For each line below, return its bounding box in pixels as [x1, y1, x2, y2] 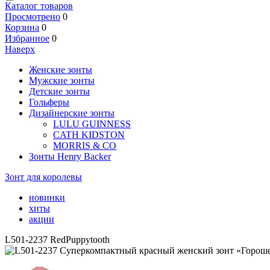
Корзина [5, 22, 39, 33]
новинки [29, 192, 65, 202]
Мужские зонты [29, 75, 95, 86]
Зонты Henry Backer [29, 151, 111, 162]
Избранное [5, 33, 49, 43]
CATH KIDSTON [53, 130, 125, 140]
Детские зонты [29, 86, 90, 96]
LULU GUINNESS [53, 119, 131, 129]
